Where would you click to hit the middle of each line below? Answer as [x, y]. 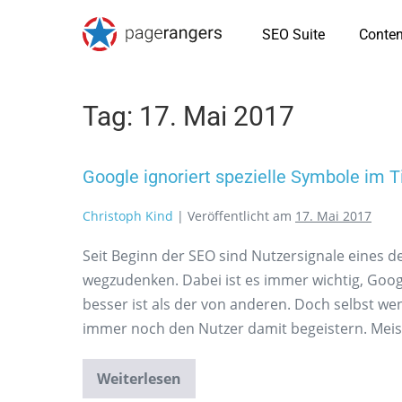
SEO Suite [293, 35]
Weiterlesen [139, 379]
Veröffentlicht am [240, 216]
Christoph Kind [128, 216]
